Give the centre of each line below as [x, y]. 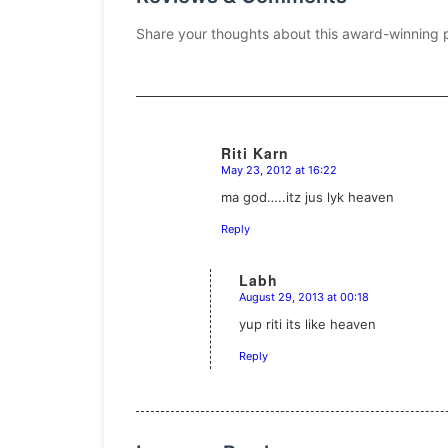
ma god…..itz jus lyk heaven [307, 196]
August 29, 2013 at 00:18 [304, 296]
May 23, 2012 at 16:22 [279, 169]
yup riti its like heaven [307, 323]
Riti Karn [255, 152]
